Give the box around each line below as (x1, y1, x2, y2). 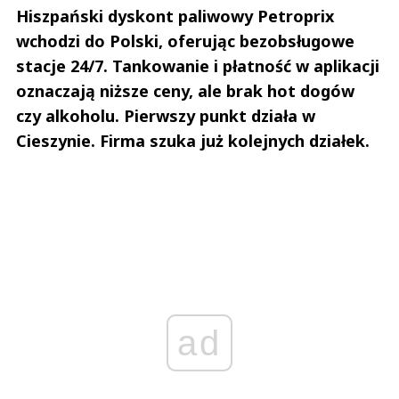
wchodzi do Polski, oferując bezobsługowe (16, 30, 354, 53)
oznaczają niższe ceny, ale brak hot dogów (16, 80, 354, 102)
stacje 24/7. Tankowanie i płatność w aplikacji (16, 55, 379, 77)
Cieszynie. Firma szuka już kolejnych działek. (16, 130, 370, 152)
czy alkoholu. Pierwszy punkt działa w (16, 105, 315, 127)
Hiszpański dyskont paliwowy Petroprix (16, 5, 334, 28)
